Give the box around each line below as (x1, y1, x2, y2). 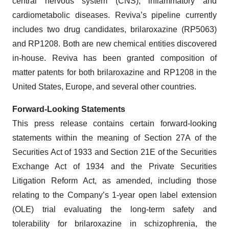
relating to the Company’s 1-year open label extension (12, 191, 217, 199)
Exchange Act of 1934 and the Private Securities (12, 162, 217, 171)
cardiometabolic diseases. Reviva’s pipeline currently (12, 11, 217, 19)
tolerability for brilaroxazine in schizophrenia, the (12, 219, 217, 228)
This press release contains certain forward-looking (12, 119, 217, 128)
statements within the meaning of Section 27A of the (12, 133, 217, 142)
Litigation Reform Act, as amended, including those (12, 176, 217, 185)
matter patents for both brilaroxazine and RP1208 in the (12, 68, 217, 77)
